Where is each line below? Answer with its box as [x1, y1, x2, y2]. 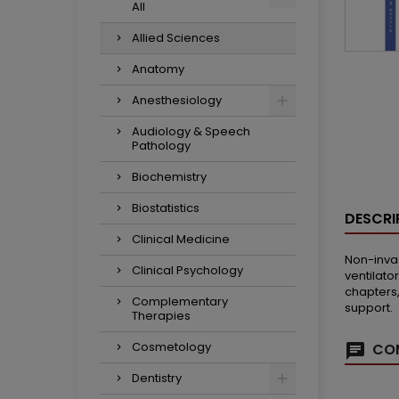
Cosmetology [132, 338, 211, 355]
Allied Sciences [132, 29, 220, 46]
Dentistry [132, 370, 182, 387]
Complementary [132, 293, 228, 310]
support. [345, 299, 393, 316]
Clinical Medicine [132, 231, 230, 248]
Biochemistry [132, 168, 207, 185]
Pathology [132, 137, 191, 154]
